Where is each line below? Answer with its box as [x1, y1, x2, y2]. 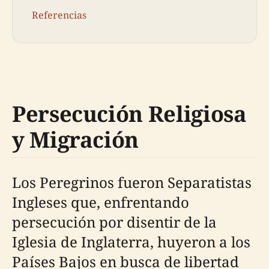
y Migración [12, 124, 139, 154]
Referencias [32, 8, 86, 22]
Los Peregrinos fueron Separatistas [12, 172, 252, 192]
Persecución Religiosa [12, 98, 247, 128]
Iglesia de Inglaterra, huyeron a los [12, 231, 250, 252]
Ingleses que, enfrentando [12, 192, 189, 212]
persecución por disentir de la [12, 211, 217, 232]
